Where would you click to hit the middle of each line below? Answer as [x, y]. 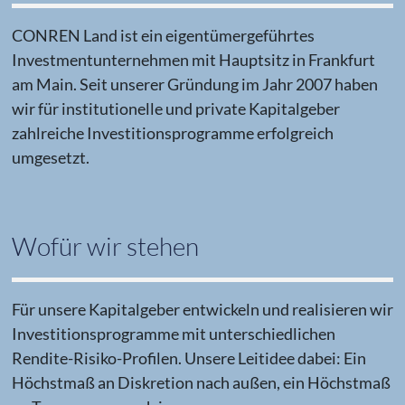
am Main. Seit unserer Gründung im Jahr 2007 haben [194, 84]
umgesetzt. [50, 157]
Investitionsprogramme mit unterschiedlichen [173, 333]
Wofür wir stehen [105, 246]
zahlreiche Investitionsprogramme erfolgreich [172, 132]
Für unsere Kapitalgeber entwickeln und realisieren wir [202, 309]
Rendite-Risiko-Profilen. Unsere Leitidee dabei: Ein [188, 358]
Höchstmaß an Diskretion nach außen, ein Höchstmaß [201, 382]
